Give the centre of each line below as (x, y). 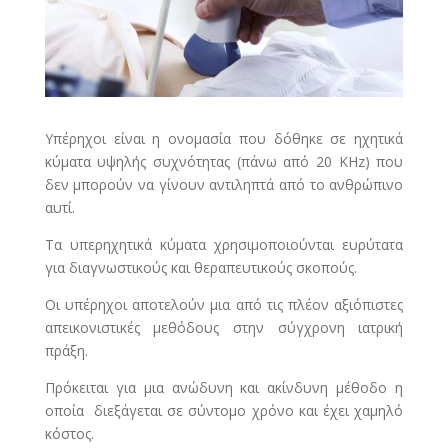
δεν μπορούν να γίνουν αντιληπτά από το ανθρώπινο (224, 185)
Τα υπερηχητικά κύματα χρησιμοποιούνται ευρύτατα (224, 245)
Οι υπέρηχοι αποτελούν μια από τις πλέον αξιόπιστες (224, 305)
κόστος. (69, 434)
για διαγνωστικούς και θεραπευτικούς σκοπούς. (200, 268)
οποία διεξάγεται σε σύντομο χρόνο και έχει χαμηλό (224, 411)
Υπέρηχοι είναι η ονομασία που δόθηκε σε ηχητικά (224, 139)
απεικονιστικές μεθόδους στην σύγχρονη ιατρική (224, 328)
